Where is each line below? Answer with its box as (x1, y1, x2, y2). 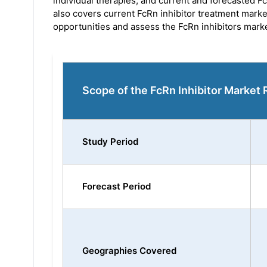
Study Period (82, 136, 138, 148)
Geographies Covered (82, 245, 176, 257)
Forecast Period (82, 181, 151, 193)
